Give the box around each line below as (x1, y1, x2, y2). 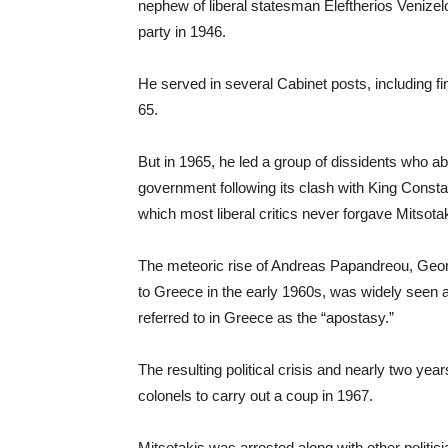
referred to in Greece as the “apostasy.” (138, 309, 394, 326)
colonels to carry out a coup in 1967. (138, 387, 373, 404)
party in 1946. (138, 23, 226, 40)
